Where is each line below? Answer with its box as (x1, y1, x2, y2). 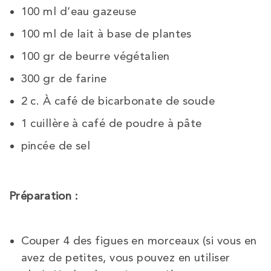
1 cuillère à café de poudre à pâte (21, 117, 202, 131)
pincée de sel (21, 139, 91, 153)
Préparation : (9, 189, 82, 203)
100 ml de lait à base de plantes (21, 27, 192, 41)
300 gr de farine (21, 72, 107, 86)
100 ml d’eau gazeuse (21, 5, 137, 19)
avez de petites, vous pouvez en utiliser (21, 250, 230, 264)
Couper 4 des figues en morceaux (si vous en (21, 233, 257, 247)
